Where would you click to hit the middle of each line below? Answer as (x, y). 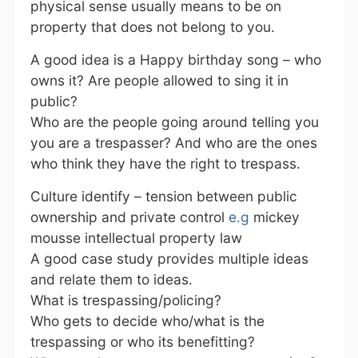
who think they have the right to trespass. (165, 163)
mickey (274, 217)
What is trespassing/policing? (125, 300)
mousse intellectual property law (136, 238)
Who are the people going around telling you (174, 122)
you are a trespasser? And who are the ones (173, 143)
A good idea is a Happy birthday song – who (175, 60)
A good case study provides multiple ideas (169, 259)
